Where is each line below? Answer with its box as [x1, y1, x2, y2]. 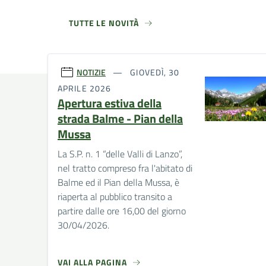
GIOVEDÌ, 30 [128, 65, 180, 78]
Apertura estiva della [58, 94, 161, 113]
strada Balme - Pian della [58, 109, 183, 128]
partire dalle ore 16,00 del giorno [58, 204, 186, 218]
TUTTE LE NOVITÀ [69, 16, 139, 29]
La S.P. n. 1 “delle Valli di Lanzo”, [58, 147, 182, 161]
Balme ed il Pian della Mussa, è [58, 175, 179, 190]
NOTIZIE [77, 65, 106, 78]
